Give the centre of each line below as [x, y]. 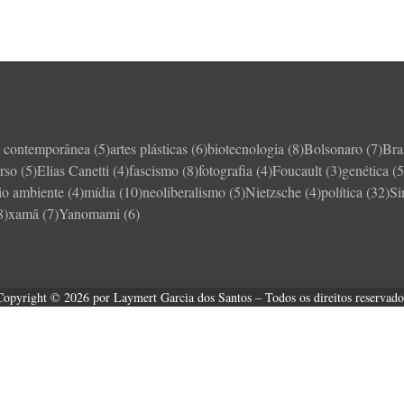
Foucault [298, 170]
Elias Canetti [73, 170]
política [342, 192]
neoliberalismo [184, 192]
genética [366, 170]
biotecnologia [246, 148]
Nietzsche [274, 192]
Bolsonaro [334, 148]
